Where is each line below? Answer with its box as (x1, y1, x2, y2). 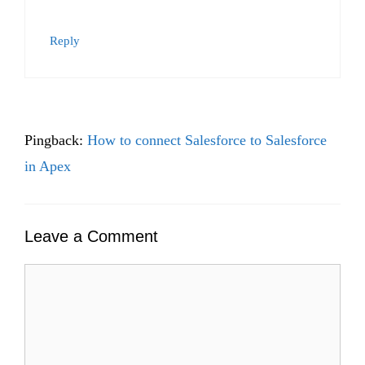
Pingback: (24, 131, 87, 148)
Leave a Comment (24, 226, 158, 245)
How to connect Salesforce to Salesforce (87, 131, 327, 148)
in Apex (24, 157, 71, 174)
